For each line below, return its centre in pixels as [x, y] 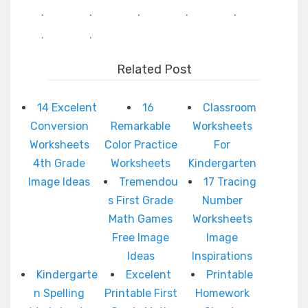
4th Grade [59, 163]
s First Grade [141, 200]
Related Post [154, 69]
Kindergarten [222, 163]
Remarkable [141, 126]
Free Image [141, 238]
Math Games [141, 219]
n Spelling [59, 293]
